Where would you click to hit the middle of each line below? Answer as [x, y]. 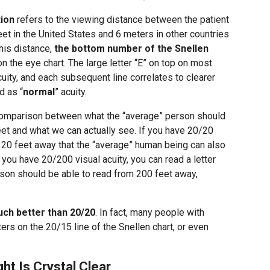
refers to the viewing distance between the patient [122, 20]
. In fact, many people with [150, 212]
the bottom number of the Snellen [131, 49]
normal [39, 92]
